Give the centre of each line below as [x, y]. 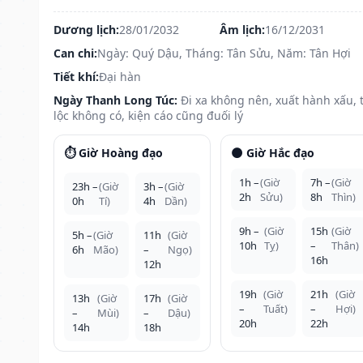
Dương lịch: [86, 29]
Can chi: [75, 53]
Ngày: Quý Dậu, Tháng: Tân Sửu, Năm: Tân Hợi [224, 53]
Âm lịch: [242, 29]
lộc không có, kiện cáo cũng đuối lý [148, 115]
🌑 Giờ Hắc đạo [272, 152]
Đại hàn [120, 76]
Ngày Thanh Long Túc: [115, 100]
